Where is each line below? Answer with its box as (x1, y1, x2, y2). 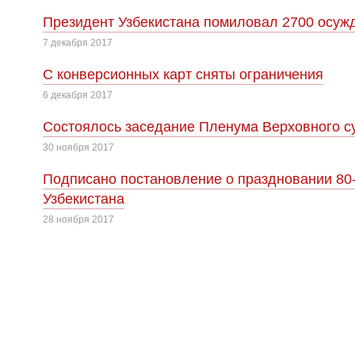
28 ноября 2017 (43, 214, 114, 225)
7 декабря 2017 (43, 37, 113, 48)
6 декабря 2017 (43, 90, 113, 101)
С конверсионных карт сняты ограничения (43, 67, 323, 82)
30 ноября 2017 (43, 142, 114, 153)
